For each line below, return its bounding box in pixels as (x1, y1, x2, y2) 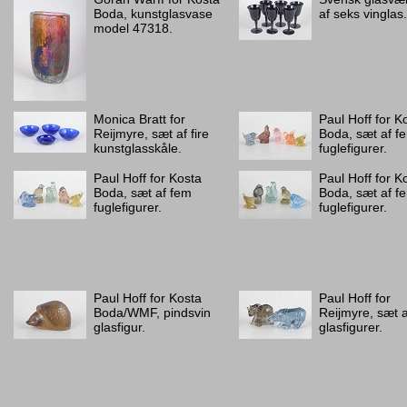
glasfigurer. (319, 320, 382, 334)
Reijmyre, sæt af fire (94, 126, 209, 141)
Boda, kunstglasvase (94, 6, 213, 21)
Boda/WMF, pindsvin (94, 305, 211, 320)
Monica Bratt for (94, 112, 185, 126)
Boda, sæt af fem (94, 185, 192, 200)
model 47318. (94, 21, 173, 35)
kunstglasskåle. (94, 141, 182, 155)
